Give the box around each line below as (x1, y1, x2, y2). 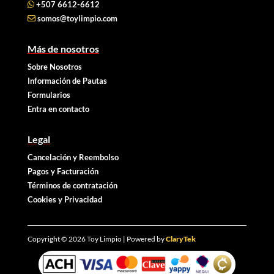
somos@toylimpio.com (37, 13, 117, 24)
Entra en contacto (27, 104, 89, 114)
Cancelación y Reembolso (27, 152, 119, 163)
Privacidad (64, 194, 102, 205)
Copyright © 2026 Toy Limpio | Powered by (27, 234, 166, 244)
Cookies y (27, 194, 64, 205)
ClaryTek (165, 234, 196, 244)
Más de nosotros (27, 43, 99, 55)
